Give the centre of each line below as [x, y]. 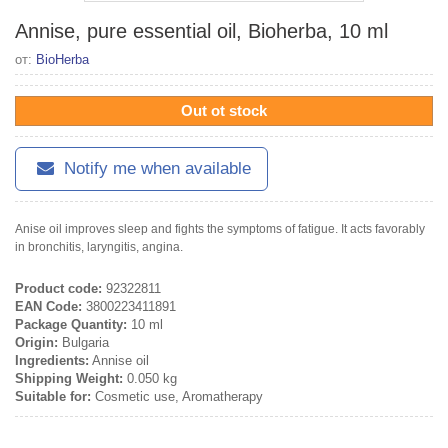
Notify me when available [155, 168]
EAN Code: [48, 306]
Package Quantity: [71, 324]
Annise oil [119, 360]
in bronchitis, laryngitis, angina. [99, 246]
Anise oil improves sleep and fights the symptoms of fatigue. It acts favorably [220, 228]
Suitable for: [53, 396]
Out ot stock [224, 110]
